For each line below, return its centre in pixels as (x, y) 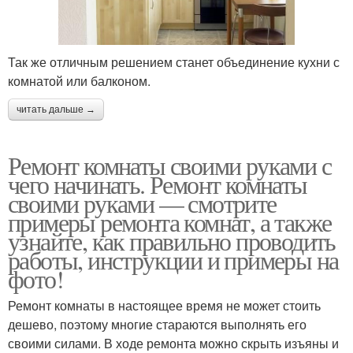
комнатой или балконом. (79, 81)
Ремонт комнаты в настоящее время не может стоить (164, 306)
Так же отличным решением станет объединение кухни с (174, 62)
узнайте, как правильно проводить (172, 241)
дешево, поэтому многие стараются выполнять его (157, 325)
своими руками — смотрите (142, 203)
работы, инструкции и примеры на (173, 260)
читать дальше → (56, 110)
